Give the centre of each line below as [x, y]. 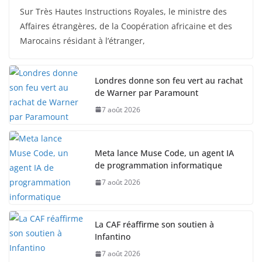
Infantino [113, 237]
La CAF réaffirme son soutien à [154, 224]
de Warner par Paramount [146, 92]
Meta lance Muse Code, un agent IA [164, 153]
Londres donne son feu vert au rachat [169, 80]
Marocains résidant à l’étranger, [82, 41]
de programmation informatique [158, 165]
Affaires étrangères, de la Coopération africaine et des [126, 26]
